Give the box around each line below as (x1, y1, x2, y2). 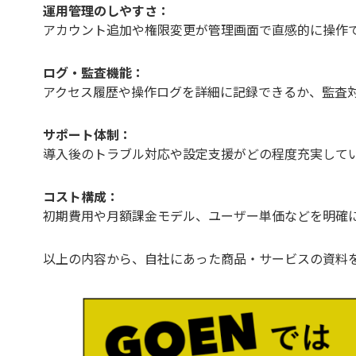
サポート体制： (43, 125, 132, 144)
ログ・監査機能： (43, 63, 145, 82)
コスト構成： (43, 187, 119, 206)
